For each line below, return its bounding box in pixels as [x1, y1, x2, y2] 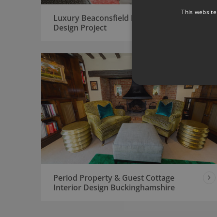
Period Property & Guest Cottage [53, 172, 174, 183]
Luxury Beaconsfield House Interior [53, 12, 185, 23]
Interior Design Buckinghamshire [53, 182, 175, 193]
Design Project [53, 22, 107, 33]
